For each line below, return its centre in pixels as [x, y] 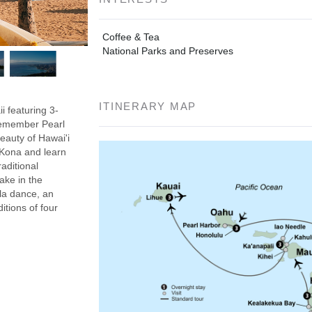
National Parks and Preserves [168, 50]
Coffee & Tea [131, 37]
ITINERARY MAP [148, 106]
